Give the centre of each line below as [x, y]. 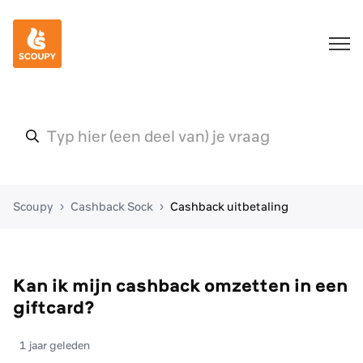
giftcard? [54, 307]
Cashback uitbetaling [229, 207]
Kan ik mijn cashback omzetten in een [180, 285]
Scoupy [33, 207]
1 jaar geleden [55, 345]
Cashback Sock [112, 207]
